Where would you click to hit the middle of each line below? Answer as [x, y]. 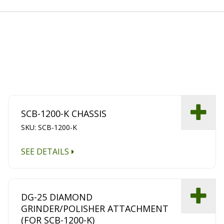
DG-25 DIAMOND [56, 197]
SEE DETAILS [45, 152]
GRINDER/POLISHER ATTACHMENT [94, 208]
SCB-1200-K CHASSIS [63, 114]
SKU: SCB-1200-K [49, 127]
